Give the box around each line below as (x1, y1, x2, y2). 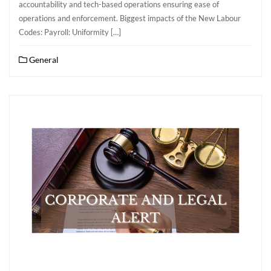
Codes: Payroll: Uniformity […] (19, 27, 121, 37)
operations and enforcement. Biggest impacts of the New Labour (19, 13, 241, 23)
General (27, 54, 59, 65)
